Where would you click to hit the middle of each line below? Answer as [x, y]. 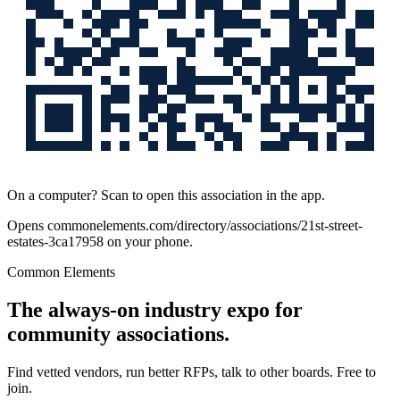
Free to [354, 371]
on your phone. [148, 241]
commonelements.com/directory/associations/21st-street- [205, 225]
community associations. [118, 333]
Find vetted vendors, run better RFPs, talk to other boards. [170, 371]
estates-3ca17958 [55, 241]
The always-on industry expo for [155, 309]
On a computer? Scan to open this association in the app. [166, 195]
